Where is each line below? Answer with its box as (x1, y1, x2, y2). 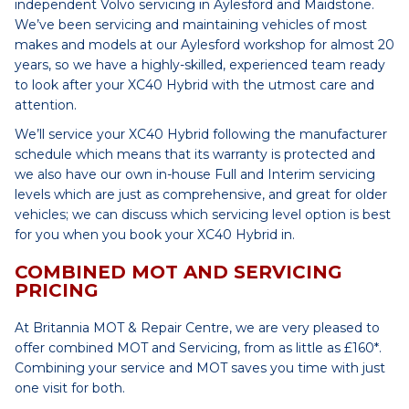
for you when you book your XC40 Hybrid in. (15, 226, 295, 243)
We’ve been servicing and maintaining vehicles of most (15, 16, 367, 33)
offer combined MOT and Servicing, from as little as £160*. (15, 340, 382, 356)
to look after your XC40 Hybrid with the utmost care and (15, 77, 374, 93)
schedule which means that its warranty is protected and (15, 146, 375, 163)
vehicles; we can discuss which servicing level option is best (15, 206, 391, 223)
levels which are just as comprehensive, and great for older (15, 186, 387, 203)
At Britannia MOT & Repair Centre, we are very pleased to (15, 320, 380, 336)
